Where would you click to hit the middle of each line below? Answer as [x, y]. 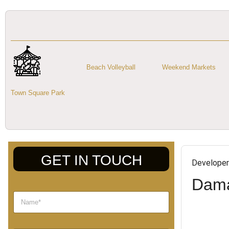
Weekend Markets [189, 67]
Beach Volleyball [111, 67]
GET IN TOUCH [91, 160]
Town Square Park [38, 93]
